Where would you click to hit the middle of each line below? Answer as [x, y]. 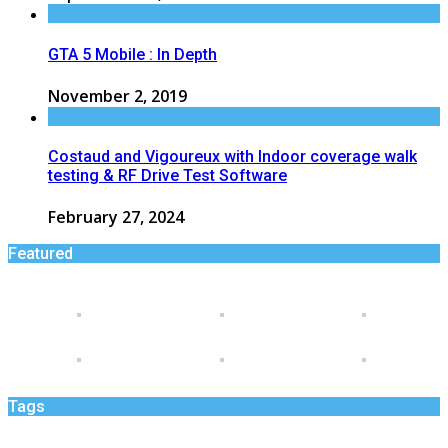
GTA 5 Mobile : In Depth [132, 54]
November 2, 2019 [117, 95]
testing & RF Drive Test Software [167, 176]
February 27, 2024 [116, 217]
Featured [40, 254]
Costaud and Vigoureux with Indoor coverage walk [232, 157]
